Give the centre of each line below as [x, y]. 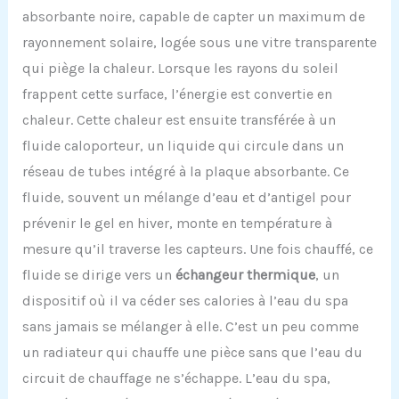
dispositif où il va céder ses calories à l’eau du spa [185, 301]
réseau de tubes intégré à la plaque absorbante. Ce [185, 172]
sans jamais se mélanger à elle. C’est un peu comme [190, 327]
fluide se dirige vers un [98, 275]
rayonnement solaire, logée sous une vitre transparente [199, 43]
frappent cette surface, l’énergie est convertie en [177, 94]
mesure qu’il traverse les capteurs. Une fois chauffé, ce [197, 249]
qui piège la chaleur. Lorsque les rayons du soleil [180, 69]
